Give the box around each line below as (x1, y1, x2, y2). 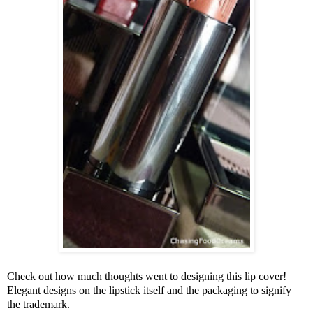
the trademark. (7, 298, 70, 311)
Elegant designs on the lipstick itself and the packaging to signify (7, 284, 291, 297)
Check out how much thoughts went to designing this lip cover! (7, 270, 286, 283)
